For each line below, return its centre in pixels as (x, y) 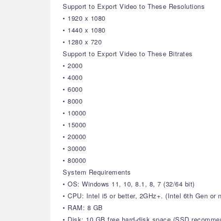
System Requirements (97, 172)
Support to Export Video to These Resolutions (134, 6)
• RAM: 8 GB (83, 207)
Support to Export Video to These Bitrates (128, 54)
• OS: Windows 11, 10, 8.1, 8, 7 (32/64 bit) (129, 184)
